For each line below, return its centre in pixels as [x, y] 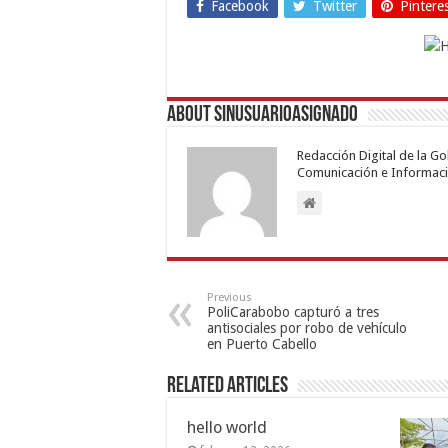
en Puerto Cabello [262, 343]
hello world [227, 427]
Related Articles [227, 386]
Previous [229, 297]
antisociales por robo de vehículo [307, 327]
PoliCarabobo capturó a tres [293, 311]
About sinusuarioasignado [262, 115]
